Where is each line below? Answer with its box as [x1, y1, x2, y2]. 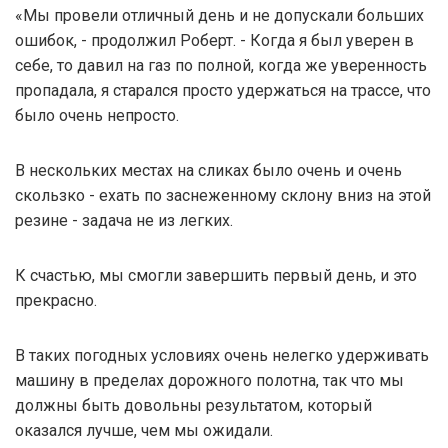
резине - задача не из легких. [15, 210, 233, 230]
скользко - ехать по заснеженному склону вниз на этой [15, 185, 431, 205]
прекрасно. [15, 290, 97, 310]
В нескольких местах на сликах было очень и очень [15, 160, 402, 180]
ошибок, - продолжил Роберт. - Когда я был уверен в [15, 30, 414, 50]
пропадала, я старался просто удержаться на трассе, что [15, 80, 431, 100]
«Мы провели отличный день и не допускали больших [15, 5, 424, 25]
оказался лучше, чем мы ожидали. [15, 420, 273, 440]
